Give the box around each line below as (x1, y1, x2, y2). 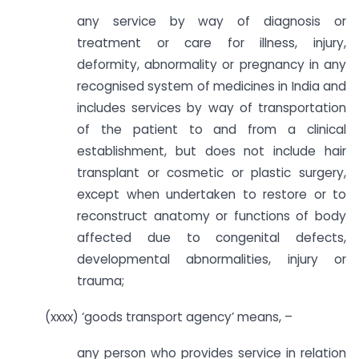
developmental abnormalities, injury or (77, 251, 346, 268)
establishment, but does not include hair (77, 143, 346, 160)
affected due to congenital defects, (77, 229, 346, 247)
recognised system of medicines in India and (77, 78, 346, 95)
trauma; (77, 272, 124, 290)
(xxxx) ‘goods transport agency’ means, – (45, 309, 292, 326)
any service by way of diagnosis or (77, 13, 346, 30)
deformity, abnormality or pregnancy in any (77, 56, 346, 74)
